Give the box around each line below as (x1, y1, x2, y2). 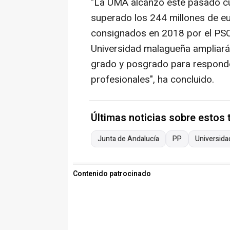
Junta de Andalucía (98, 133, 159, 145)
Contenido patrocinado (73, 168, 151, 180)
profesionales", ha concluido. (91, 72, 214, 87)
